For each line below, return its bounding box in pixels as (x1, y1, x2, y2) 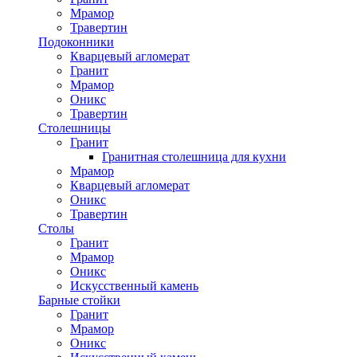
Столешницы (38, 121, 111, 135)
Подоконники (38, 35, 114, 49)
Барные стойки (38, 293, 120, 307)
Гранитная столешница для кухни (102, 150, 286, 163)
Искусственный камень (70, 279, 198, 292)
